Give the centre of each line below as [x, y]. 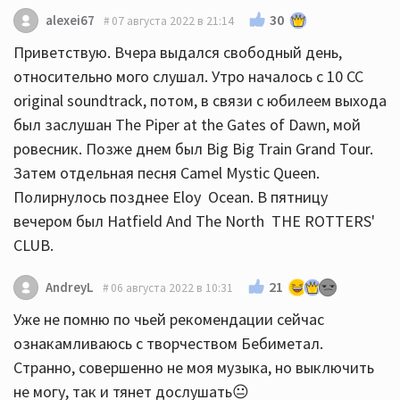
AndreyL [70, 287]
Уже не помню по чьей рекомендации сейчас [169, 319]
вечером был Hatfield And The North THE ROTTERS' [194, 221]
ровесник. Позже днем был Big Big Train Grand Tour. [193, 149]
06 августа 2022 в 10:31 [172, 287]
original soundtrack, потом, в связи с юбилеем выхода [200, 100]
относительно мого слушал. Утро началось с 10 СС [188, 76]
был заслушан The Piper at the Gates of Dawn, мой [187, 125]
